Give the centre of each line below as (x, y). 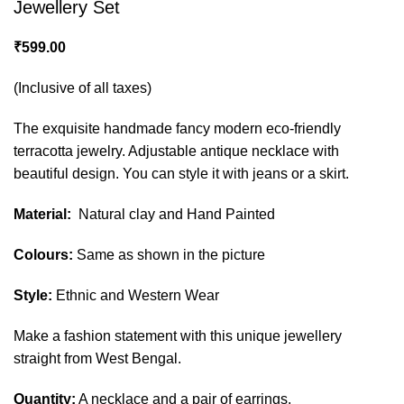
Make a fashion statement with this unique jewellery (178, 336)
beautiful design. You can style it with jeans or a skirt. (181, 174)
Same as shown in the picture (169, 255)
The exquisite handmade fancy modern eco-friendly (177, 129)
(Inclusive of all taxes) (83, 88)
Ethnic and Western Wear (136, 295)
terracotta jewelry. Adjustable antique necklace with (176, 151)
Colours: (43, 255)
